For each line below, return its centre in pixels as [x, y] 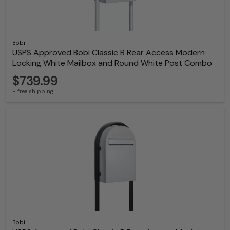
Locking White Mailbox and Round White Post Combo [112, 63]
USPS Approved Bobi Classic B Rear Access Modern [109, 52]
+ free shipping [33, 91]
